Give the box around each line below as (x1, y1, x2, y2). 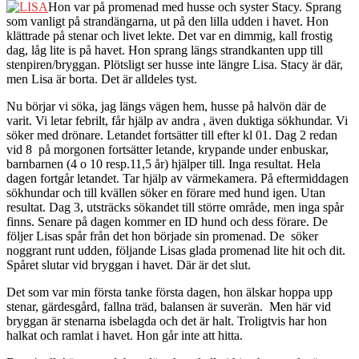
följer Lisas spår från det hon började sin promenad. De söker (6, 229, 318, 244)
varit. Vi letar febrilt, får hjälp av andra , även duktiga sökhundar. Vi (6, 114, 348, 128)
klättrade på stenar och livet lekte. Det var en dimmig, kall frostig (6, 29, 333, 43)
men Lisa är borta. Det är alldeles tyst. (6, 72, 197, 87)
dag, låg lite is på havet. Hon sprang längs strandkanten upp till (6, 43, 323, 58)
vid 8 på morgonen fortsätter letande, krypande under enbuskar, (6, 143, 329, 157)
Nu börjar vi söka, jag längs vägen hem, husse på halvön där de (6, 99, 326, 114)
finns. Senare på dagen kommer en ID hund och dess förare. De (6, 215, 328, 229)
